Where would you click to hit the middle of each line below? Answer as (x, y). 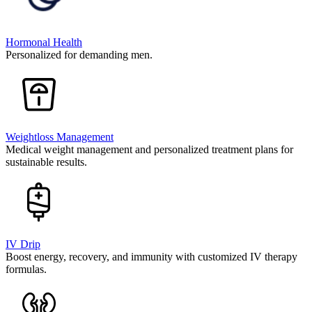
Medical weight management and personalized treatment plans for (149, 149)
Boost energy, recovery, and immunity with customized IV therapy (151, 256)
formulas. (26, 269)
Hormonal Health (44, 42)
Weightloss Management (60, 136)
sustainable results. (46, 162)
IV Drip (23, 244)
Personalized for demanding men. (79, 54)
